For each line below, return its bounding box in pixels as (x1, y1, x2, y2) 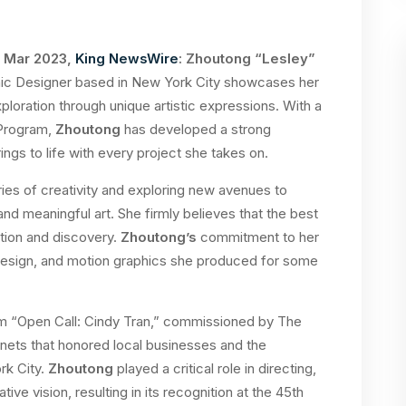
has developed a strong (121, 121, 271, 138)
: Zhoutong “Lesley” (179, 50, 315, 67)
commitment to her (197, 228, 319, 246)
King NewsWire (75, 50, 179, 67)
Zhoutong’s (121, 228, 197, 246)
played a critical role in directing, (113, 360, 316, 377)
